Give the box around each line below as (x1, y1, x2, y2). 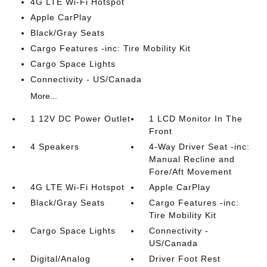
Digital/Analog (30, 254, 91, 263)
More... (30, 91, 57, 101)
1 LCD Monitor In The (149, 114, 243, 123)
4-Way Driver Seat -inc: (149, 142, 250, 151)
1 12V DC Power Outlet (30, 114, 131, 123)
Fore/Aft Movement (149, 167, 232, 176)
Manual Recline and (149, 154, 235, 164)
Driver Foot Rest (149, 254, 221, 263)
